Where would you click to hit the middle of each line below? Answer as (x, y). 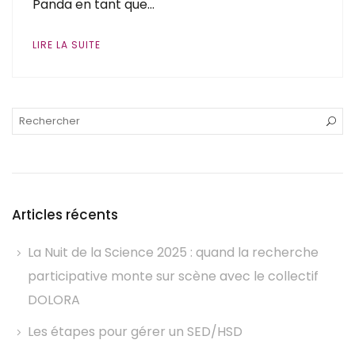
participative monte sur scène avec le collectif (173, 276)
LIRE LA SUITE (67, 45)
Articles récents (65, 215)
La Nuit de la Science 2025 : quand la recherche (173, 252)
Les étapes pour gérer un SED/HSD (135, 332)
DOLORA (54, 300)
